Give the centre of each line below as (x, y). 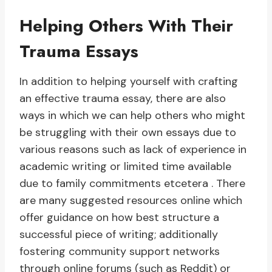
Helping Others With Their (126, 26)
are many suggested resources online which (131, 201)
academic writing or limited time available (125, 167)
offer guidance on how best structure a (119, 218)
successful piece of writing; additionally (119, 235)
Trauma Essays (79, 52)
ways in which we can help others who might (132, 116)
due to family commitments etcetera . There (132, 184)
